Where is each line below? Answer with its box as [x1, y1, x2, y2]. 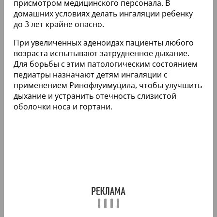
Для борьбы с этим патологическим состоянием [14, 59, 198, 70]
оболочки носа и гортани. [14, 101, 112, 112]
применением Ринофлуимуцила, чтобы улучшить [14, 80, 202, 91]
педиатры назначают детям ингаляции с [14, 69, 168, 80]
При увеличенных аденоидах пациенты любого [14, 37, 194, 48]
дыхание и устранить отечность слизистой [14, 91, 176, 102]
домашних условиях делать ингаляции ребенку [14, 8, 193, 19]
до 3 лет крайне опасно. [14, 19, 104, 30]
